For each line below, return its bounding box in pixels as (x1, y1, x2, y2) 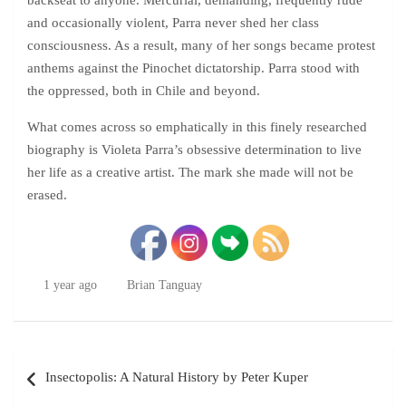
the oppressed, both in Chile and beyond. (27, 83, 264, 98)
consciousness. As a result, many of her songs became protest (27, 38, 375, 53)
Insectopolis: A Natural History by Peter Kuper (45, 370, 308, 384)
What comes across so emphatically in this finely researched (27, 120, 367, 134)
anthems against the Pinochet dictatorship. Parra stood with (27, 61, 360, 75)
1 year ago (43, 278, 97, 292)
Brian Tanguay (127, 278, 202, 292)
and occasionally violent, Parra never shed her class (27, 15, 319, 30)
